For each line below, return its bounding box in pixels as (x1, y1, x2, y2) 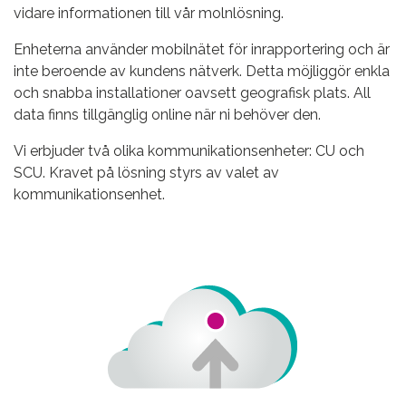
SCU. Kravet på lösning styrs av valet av (14, 164, 279, 182)
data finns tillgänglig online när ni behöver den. (14, 106, 321, 124)
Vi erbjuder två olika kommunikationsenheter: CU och (14, 142, 364, 160)
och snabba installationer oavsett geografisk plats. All (14, 84, 371, 102)
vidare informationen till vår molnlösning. (14, 5, 284, 23)
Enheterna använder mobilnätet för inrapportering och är (14, 41, 390, 59)
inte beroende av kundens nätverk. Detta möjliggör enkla (14, 63, 390, 81)
